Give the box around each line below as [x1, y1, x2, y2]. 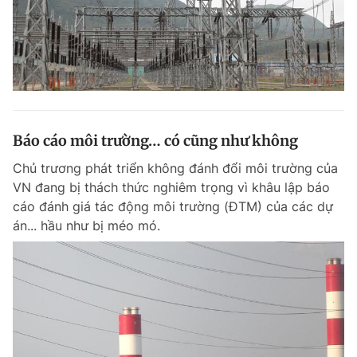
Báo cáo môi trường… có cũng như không [13, 131, 298, 150]
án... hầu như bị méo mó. [13, 218, 160, 233]
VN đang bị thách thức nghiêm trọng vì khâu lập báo [13, 179, 330, 195]
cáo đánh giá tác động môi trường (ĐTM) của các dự [13, 198, 333, 214]
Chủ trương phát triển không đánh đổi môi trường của [13, 160, 338, 176]
